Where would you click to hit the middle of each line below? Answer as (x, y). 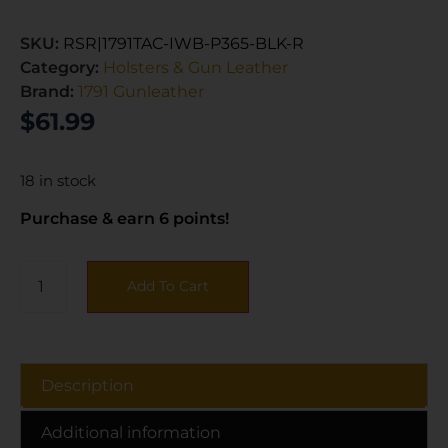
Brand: (49, 91)
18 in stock (58, 180)
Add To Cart (168, 285)
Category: (61, 67)
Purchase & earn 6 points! (124, 218)
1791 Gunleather (141, 91)
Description (87, 385)
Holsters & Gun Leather (195, 67)
